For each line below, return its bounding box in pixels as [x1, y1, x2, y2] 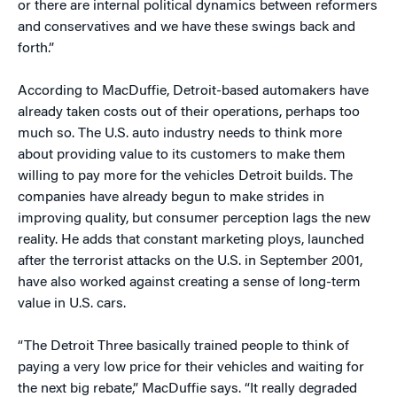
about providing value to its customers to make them [18, 148, 346, 162]
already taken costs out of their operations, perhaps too [18, 105, 360, 120]
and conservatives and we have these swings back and [18, 20, 355, 35]
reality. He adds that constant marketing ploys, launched [18, 233, 364, 247]
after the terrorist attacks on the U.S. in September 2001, [18, 254, 362, 269]
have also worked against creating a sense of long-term [18, 276, 361, 290]
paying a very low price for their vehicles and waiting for [18, 361, 364, 375]
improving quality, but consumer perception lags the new [18, 212, 370, 226]
